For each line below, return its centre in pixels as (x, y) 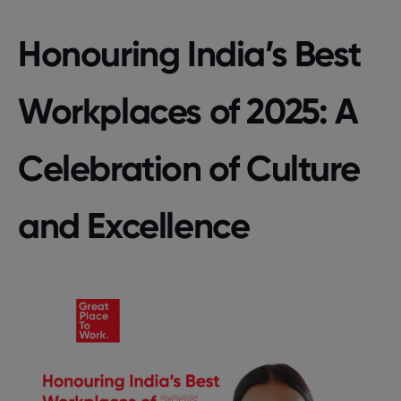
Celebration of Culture (189, 168)
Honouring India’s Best (189, 54)
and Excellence (134, 226)
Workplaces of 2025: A (188, 111)
